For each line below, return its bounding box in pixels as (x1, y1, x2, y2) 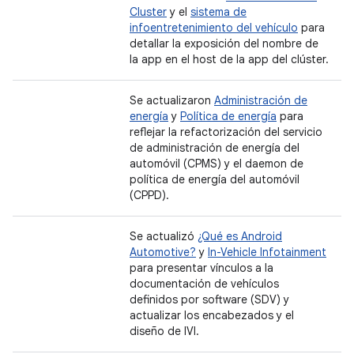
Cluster (130, 5, 167, 19)
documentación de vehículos (130, 277, 279, 291)
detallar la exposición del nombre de (130, 36, 318, 51)
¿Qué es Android (198, 229, 282, 243)
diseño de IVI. (130, 324, 199, 338)
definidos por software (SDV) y (130, 292, 289, 307)
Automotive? (130, 245, 196, 259)
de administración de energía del (130, 141, 299, 155)
